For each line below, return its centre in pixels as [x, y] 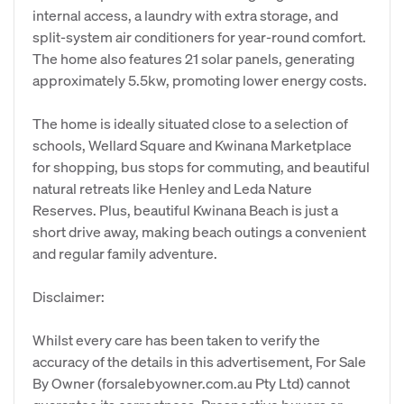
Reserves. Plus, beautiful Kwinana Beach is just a [185, 210]
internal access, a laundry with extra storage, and [185, 15]
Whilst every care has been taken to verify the [176, 340]
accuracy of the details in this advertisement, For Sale [199, 361]
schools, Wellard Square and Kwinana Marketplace [192, 145]
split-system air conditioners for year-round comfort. [199, 37]
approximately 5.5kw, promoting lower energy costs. [200, 80]
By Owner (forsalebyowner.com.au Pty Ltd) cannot [191, 383]
